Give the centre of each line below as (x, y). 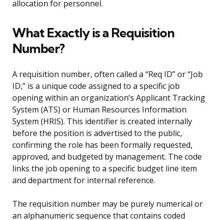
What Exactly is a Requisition (93, 33)
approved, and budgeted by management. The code (107, 157)
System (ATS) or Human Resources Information (99, 110)
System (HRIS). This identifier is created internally (102, 122)
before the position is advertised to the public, (97, 133)
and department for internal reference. (84, 180)
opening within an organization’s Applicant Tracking (109, 98)
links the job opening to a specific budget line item (105, 169)
